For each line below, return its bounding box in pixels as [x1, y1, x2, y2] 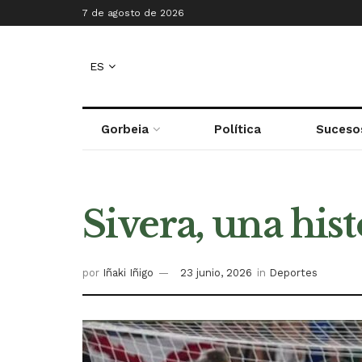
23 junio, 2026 [180, 267, 252, 280]
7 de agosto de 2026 [82, 7, 184, 19]
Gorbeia [101, 122, 149, 137]
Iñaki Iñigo [103, 267, 154, 280]
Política [213, 122, 261, 137]
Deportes [269, 267, 318, 280]
